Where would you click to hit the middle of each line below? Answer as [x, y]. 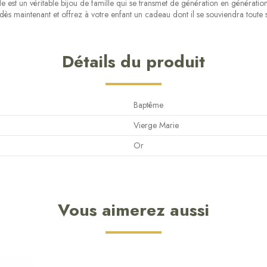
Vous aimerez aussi [133, 210]
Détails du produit [133, 61]
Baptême [148, 105]
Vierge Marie [156, 125]
